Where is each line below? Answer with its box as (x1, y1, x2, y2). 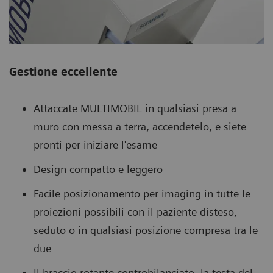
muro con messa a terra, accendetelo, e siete (34, 120, 246, 133)
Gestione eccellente (9, 65, 118, 79)
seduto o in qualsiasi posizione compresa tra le (34, 224, 258, 237)
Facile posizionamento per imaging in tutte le (34, 187, 250, 200)
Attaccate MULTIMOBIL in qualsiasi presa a (34, 102, 236, 115)
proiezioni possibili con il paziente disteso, (34, 205, 237, 219)
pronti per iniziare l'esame (34, 138, 157, 152)
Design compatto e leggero (34, 163, 163, 176)
